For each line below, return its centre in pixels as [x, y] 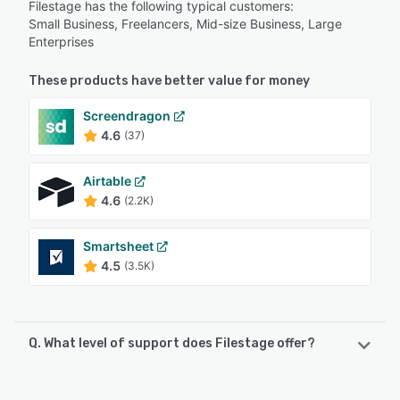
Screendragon [127, 116]
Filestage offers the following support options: [162, 388]
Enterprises [61, 42]
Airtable [107, 181]
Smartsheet [118, 246]
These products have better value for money [169, 81]
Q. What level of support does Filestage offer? [172, 344]
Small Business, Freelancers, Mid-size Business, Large [185, 24]
